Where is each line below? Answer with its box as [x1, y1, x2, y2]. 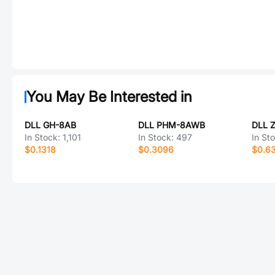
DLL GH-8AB [25, 120, 76, 130]
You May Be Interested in [26, 88, 192, 106]
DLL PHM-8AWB [137, 120, 205, 130]
